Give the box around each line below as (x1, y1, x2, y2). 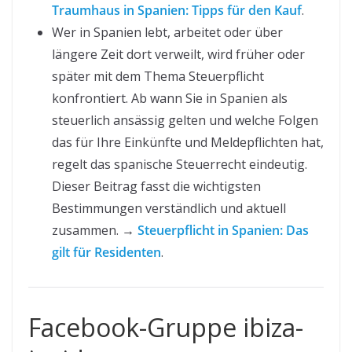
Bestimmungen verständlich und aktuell (52, 199, 286, 217)
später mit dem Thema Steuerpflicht (52, 67, 264, 85)
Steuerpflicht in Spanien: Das (137, 221, 309, 239)
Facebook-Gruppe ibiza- (28, 310, 303, 344)
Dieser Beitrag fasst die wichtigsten (52, 177, 261, 195)
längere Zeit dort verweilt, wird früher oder (52, 45, 305, 63)
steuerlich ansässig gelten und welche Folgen (52, 111, 318, 129)
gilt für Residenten (52, 243, 161, 261)
